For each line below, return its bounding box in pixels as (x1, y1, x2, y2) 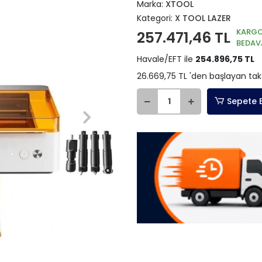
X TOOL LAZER (175, 12, 231, 24)
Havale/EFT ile (137, 53, 195, 65)
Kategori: (137, 12, 175, 24)
